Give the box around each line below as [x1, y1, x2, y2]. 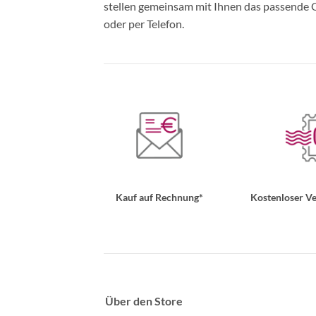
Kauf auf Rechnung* [115, 190, 203, 203]
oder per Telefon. [104, 16, 184, 30]
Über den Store [105, 294, 183, 308]
